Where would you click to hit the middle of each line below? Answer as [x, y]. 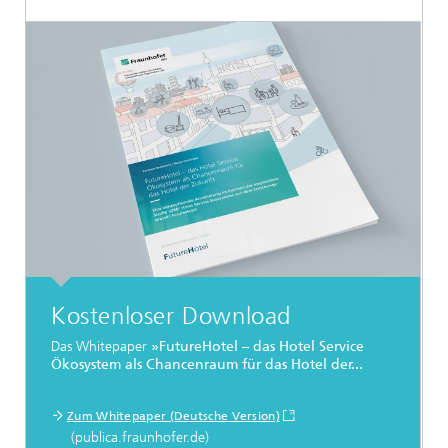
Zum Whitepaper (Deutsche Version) [173, 415]
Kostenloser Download [171, 315]
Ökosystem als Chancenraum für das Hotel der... [207, 365]
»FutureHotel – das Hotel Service [257, 347]
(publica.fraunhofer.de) [138, 437]
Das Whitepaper [101, 347]
